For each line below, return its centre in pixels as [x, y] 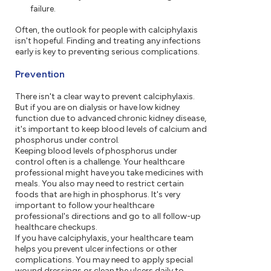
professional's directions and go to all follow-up [108, 217]
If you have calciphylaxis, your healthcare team [105, 238]
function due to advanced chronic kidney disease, [111, 119]
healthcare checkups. [56, 227]
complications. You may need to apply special [104, 260]
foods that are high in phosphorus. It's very [98, 195]
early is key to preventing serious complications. [107, 52]
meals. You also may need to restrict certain [100, 184]
